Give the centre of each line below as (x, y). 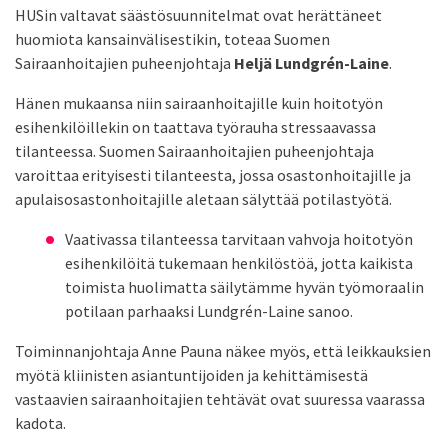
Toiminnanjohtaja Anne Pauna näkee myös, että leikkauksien (223, 351)
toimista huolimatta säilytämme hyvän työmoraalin (244, 287)
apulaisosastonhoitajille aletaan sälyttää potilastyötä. (203, 199)
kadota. (40, 423)
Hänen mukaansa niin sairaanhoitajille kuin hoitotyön (199, 103)
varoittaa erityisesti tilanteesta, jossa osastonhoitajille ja (213, 175)
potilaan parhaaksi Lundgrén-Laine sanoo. (209, 311)
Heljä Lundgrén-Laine (311, 63)
